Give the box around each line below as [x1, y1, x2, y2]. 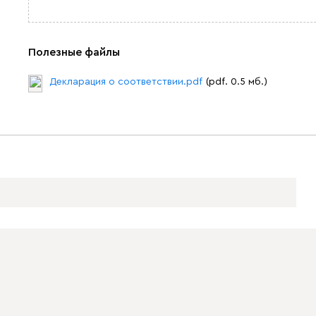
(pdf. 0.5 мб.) [206, 76, 267, 87]
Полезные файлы [28, 46, 120, 58]
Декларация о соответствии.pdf [49, 76, 202, 87]
